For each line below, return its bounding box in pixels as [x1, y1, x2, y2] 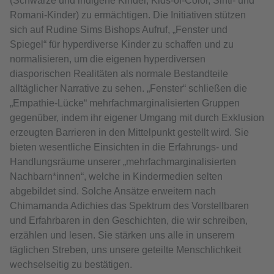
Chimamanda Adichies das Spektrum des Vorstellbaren [10, 201, 249, 212]
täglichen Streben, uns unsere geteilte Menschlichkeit [10, 245, 241, 256]
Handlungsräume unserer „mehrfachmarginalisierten [10, 157, 236, 168]
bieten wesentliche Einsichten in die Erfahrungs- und [10, 142, 238, 153]
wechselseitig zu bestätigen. [10, 259, 132, 270]
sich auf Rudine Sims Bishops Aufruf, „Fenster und [10, 24, 228, 35]
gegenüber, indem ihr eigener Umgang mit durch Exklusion [10, 113, 264, 124]
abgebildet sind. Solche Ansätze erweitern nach [10, 186, 216, 197]
